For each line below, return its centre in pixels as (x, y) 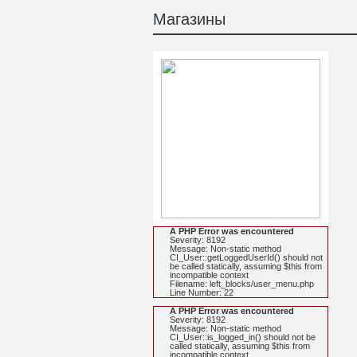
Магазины (189, 19)
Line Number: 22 (202, 292)
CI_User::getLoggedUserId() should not (246, 257)
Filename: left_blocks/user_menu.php (242, 284)
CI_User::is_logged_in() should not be (243, 337)
